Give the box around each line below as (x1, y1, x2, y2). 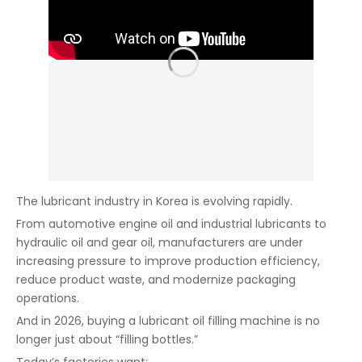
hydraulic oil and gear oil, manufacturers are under (16, 234, 303, 250)
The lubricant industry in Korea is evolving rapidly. (16, 193, 293, 209)
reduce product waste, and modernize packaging (16, 271, 296, 288)
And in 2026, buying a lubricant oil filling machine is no (16, 313, 320, 329)
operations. (16, 290, 79, 306)
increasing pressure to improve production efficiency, (16, 253, 320, 269)
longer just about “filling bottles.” (16, 331, 198, 347)
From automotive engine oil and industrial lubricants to (16, 216, 326, 232)
